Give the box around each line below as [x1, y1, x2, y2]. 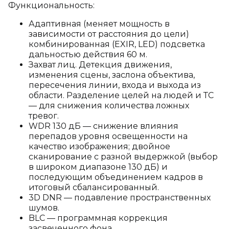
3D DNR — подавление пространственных [29, 193, 211, 202]
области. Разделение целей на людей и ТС [29, 90, 214, 100]
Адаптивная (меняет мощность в [29, 19, 170, 29]
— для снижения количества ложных [29, 101, 189, 110]
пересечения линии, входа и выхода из [29, 80, 201, 90]
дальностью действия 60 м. [29, 50, 147, 59]
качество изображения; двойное [29, 142, 170, 151]
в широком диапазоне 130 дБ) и [29, 162, 168, 172]
